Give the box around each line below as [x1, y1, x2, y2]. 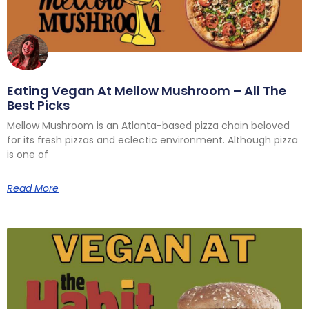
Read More [7, 181, 59, 196]
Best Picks [7, 97, 70, 114]
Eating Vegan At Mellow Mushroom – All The [7, 82, 286, 100]
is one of [7, 148, 48, 162]
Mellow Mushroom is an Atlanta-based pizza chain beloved [7, 119, 290, 133]
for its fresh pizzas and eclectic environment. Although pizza [7, 133, 298, 148]
